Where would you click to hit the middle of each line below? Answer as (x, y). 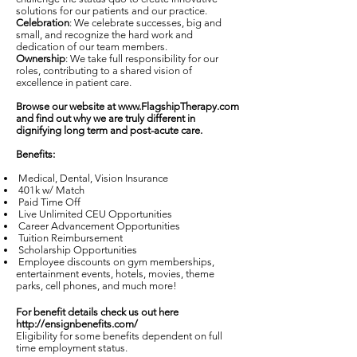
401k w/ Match (50, 190)
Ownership (41, 59)
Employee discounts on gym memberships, (115, 262)
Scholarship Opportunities (76, 250)
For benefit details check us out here (97, 312)
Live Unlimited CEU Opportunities (94, 214)
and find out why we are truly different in (106, 118)
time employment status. (72, 348)
